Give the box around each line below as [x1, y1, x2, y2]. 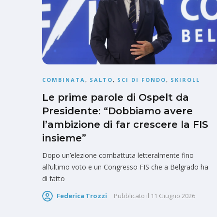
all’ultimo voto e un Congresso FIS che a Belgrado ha [42, 162, 208, 172]
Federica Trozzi [57, 191, 107, 201]
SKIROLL [170, 76, 200, 84]
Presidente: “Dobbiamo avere [42, 105, 193, 117]
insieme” [42, 132, 86, 144]
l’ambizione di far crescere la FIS [42, 119, 208, 131]
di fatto [42, 174, 65, 184]
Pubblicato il [114, 191, 149, 201]
